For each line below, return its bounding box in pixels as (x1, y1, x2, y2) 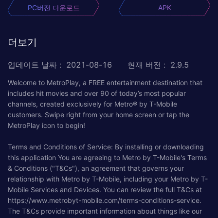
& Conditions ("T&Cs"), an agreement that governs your (8, 163, 184, 172)
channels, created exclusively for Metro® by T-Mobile (8, 99, 177, 108)
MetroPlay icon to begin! (8, 121, 85, 129)
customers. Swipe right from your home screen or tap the (8, 110, 189, 119)
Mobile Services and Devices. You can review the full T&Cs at (8, 185, 202, 194)
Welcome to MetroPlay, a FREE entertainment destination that (8, 78, 202, 87)
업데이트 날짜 (8, 59, 57, 70)
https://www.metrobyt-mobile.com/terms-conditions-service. (8, 196, 201, 204)
